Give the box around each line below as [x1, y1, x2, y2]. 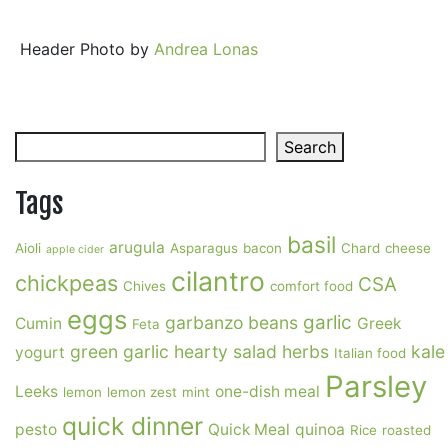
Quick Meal [208, 420, 290, 439]
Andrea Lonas [154, 39, 258, 59]
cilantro [171, 265, 265, 297]
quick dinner [62, 411, 203, 441]
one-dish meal [215, 382, 320, 401]
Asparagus [170, 240, 238, 256]
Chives [123, 278, 166, 294]
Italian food [334, 345, 406, 361]
